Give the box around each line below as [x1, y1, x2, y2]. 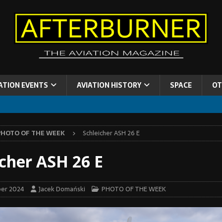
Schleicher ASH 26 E [82, 128, 140, 139]
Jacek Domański [38, 184, 85, 195]
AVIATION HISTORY [77, 80, 141, 91]
